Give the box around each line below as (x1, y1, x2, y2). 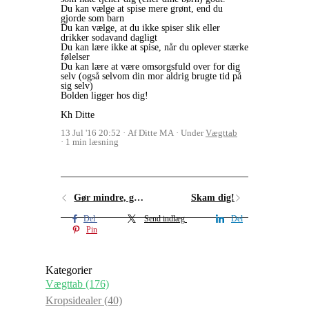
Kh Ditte (61, 109, 94, 120)
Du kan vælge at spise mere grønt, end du (61, 3, 223, 14)
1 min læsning (66, 136, 119, 147)
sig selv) (61, 80, 96, 91)
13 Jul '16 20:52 (61, 127, 121, 138)
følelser (61, 51, 90, 62)
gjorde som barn (61, 12, 124, 23)
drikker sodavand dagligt (61, 32, 157, 43)
